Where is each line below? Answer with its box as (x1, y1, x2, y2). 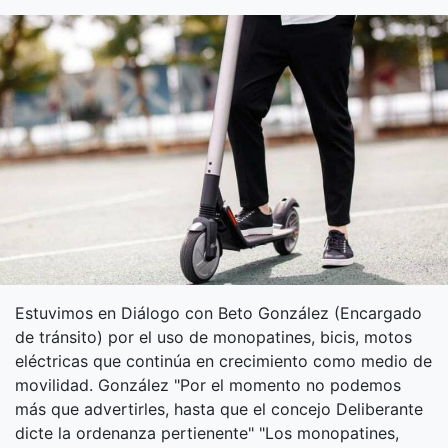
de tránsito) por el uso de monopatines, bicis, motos (15, 327, 412, 348)
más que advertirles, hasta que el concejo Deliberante (15, 399, 423, 420)
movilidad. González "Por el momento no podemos (15, 375, 401, 396)
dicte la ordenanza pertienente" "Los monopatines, (15, 423, 399, 444)
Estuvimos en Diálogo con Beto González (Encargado (15, 303, 422, 324)
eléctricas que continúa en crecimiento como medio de (15, 351, 432, 372)
